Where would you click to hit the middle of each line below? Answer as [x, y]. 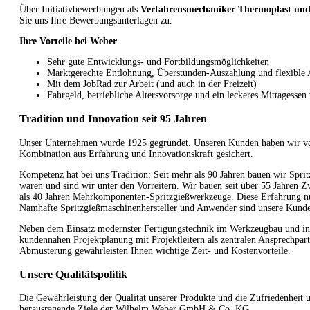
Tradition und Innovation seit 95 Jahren [113, 119]
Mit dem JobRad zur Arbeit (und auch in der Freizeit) [152, 84]
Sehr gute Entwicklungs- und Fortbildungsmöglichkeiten [158, 62]
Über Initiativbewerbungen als [80, 9]
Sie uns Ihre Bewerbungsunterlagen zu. [96, 20]
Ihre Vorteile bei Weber [68, 41]
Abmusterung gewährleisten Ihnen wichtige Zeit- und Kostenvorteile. [155, 250]
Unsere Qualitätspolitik [73, 274]
